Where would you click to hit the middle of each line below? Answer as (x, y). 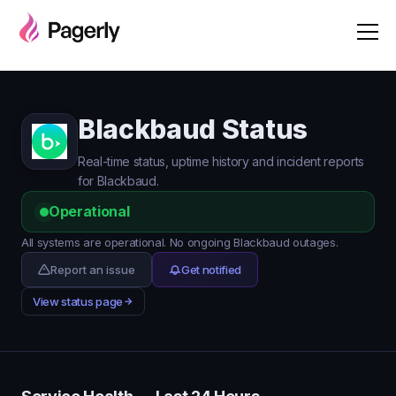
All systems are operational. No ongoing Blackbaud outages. (180, 242)
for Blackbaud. (118, 181)
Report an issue (93, 270)
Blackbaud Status (193, 129)
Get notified (212, 270)
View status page (78, 301)
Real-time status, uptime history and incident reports (221, 161)
